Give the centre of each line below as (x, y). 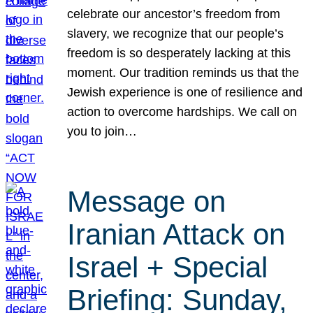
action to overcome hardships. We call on (182, 112)
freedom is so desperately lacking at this (179, 53)
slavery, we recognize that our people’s (176, 34)
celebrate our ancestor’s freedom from (174, 14)
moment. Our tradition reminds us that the (183, 73)
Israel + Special (168, 267)
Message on (147, 201)
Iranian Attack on (176, 234)
